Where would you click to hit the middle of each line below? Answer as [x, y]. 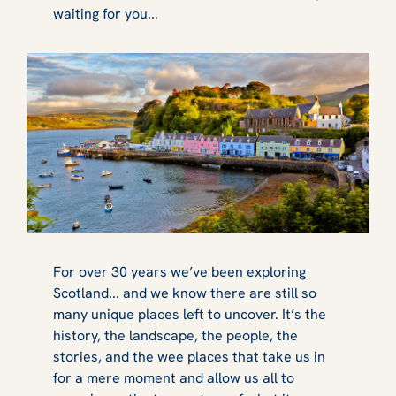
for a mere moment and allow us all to [174, 377]
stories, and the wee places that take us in [189, 356]
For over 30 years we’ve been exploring [179, 271]
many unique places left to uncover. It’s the [190, 314]
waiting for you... [107, 13]
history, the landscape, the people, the [175, 335]
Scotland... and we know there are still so [185, 293]
